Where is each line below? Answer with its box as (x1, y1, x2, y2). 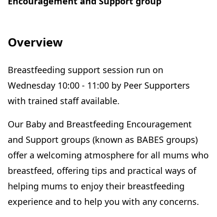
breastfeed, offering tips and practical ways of (8, 165, 196, 176)
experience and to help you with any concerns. (8, 196, 199, 207)
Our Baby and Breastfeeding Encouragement (8, 118, 192, 130)
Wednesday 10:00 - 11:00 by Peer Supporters (8, 79, 190, 91)
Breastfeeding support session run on (8, 64, 163, 76)
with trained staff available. (8, 95, 120, 107)
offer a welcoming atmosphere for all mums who (8, 149, 209, 161)
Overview (8, 34, 63, 50)
